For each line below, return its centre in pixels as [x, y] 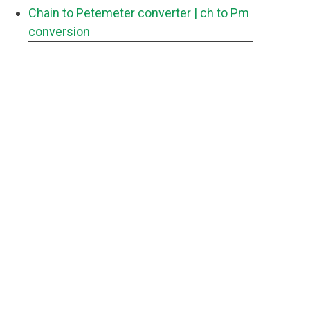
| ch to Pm [221, 13]
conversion [59, 31]
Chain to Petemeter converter [110, 13]
